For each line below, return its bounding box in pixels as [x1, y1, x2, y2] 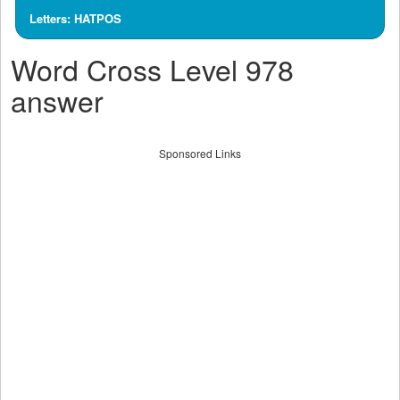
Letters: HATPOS [29, 10, 121, 27]
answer [11, 79, 104, 121]
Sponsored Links [159, 146, 241, 161]
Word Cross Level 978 [11, 48, 294, 89]
